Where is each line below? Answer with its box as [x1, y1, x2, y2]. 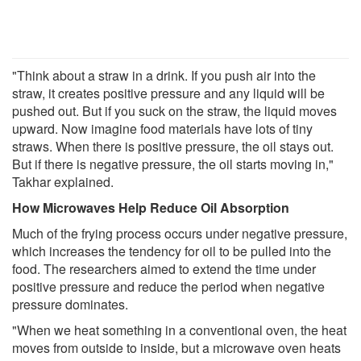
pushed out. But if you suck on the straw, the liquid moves [12, 102, 337, 121]
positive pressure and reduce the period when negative [12, 277, 325, 297]
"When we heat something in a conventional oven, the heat [12, 321, 346, 340]
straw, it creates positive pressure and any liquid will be [12, 84, 325, 103]
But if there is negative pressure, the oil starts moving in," [12, 155, 334, 174]
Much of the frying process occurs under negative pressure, [12, 224, 347, 243]
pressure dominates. [12, 295, 128, 314]
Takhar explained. [12, 172, 114, 192]
